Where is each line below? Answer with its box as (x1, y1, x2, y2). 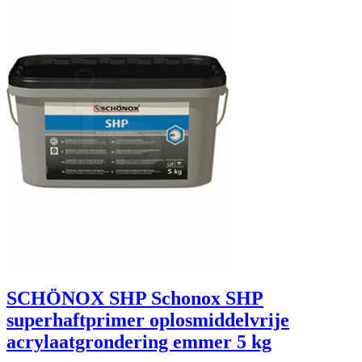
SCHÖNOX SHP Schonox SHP (6, 288, 263, 309)
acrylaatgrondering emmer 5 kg (6, 331, 271, 353)
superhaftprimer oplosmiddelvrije (6, 309, 289, 331)
